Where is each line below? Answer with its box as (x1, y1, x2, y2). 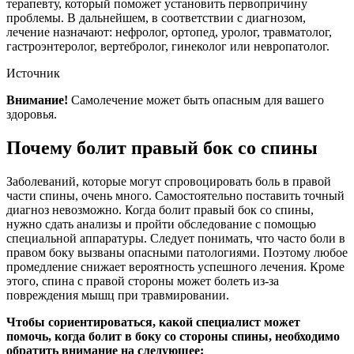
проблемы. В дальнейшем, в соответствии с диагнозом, (6, 11, 306, 25)
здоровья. (6, 107, 57, 122)
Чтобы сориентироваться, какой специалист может (6, 315, 300, 330)
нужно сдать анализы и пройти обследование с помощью (6, 217, 316, 232)
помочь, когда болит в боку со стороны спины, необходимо (6, 330, 340, 344)
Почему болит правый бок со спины (6, 137, 318, 159)
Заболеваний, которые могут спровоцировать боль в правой (6, 175, 331, 189)
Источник (6, 66, 60, 81)
